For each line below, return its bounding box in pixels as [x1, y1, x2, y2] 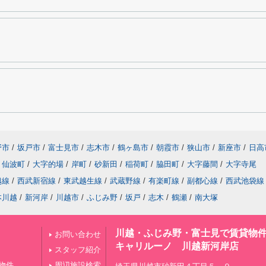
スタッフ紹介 [55, 245, 101, 254]
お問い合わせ [55, 230, 101, 239]
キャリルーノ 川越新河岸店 [115, 241, 239, 251]
